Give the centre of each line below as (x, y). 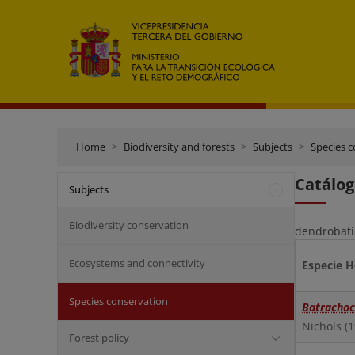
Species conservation (118, 301)
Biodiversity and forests (179, 147)
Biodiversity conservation (129, 225)
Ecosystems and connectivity (137, 263)
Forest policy (99, 338)
